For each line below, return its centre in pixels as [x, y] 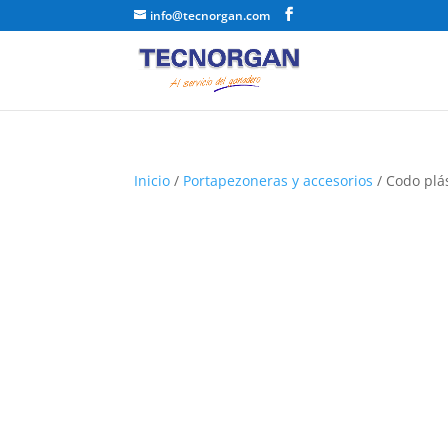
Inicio [152, 180]
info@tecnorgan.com [210, 15]
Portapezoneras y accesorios [278, 180]
